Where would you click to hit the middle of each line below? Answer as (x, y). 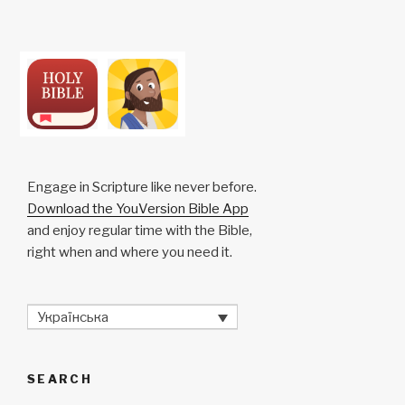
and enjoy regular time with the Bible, (140, 230)
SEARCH (60, 379)
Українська (73, 317)
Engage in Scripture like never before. (142, 187)
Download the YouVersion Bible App (138, 208)
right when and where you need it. (130, 252)
